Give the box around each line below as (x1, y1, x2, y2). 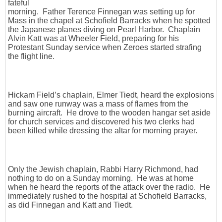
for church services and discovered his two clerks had (8, 117, 195, 126)
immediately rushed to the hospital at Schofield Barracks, (8, 192, 207, 201)
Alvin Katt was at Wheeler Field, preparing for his (8, 34, 179, 43)
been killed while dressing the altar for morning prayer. (8, 126, 197, 135)
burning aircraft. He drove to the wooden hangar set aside (8, 109, 211, 117)
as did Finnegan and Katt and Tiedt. (8, 201, 133, 210)
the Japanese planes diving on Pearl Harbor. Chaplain (8, 25, 200, 34)
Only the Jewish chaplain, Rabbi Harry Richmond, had (8, 165, 198, 174)
